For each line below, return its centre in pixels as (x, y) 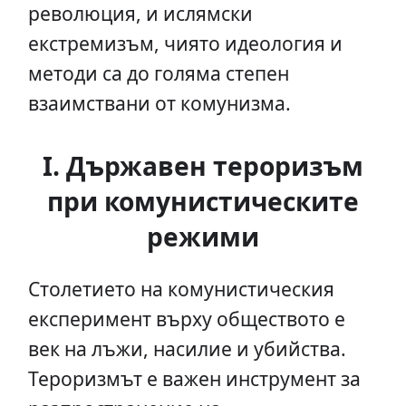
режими (203, 237)
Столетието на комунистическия (181, 289)
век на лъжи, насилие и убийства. (187, 349)
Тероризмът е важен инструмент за (194, 379)
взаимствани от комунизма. (159, 103)
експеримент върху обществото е (186, 319)
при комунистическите (203, 202)
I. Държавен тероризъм (203, 166)
